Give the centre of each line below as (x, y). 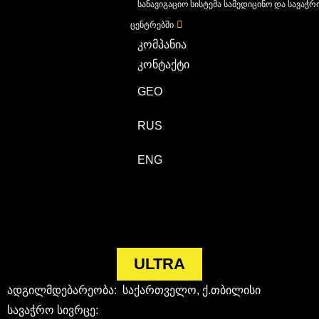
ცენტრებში (152, 25)
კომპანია (162, 45)
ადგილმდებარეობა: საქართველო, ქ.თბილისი (134, 290)
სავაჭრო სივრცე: (53, 310)
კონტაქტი (164, 64)
